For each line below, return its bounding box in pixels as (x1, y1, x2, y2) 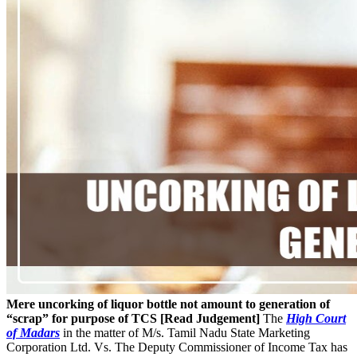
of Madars (6, 325, 60, 339)
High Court (286, 311, 346, 325)
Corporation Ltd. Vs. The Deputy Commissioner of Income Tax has (6, 339, 347, 354)
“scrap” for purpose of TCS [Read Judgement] (6, 311, 260, 325)
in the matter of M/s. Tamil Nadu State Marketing (60, 325, 310, 339)
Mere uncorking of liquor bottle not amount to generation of (6, 296, 330, 311)
